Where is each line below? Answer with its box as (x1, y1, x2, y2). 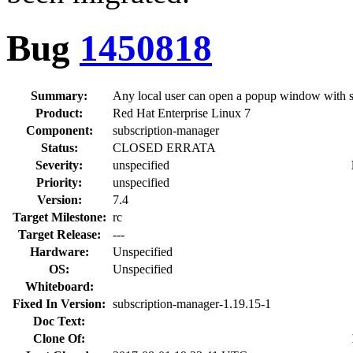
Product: (35, 106, 83, 120)
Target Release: (17, 227, 101, 241)
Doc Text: (33, 314, 85, 328)
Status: (40, 140, 78, 154)
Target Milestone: (12, 210, 106, 224)
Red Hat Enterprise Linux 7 (113, 106, 251, 120)
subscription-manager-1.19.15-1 (113, 296, 271, 310)
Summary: (31, 88, 87, 102)
